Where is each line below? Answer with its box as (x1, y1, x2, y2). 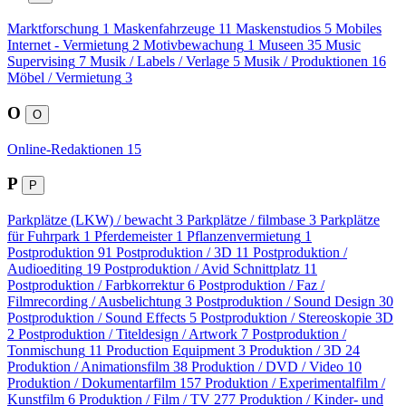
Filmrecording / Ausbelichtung (7, 294, 181, 310)
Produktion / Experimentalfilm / (205, 375, 385, 391)
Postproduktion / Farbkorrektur (7, 277, 184, 294)
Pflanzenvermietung (187, 228, 301, 245)
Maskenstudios (236, 21, 321, 37)
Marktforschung (7, 21, 99, 37)
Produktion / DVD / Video (191, 359, 343, 375)
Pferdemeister (94, 228, 172, 245)
